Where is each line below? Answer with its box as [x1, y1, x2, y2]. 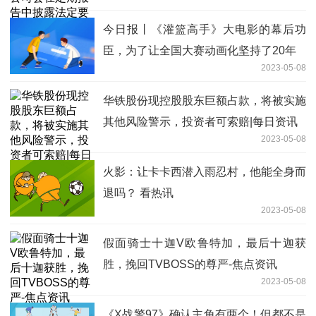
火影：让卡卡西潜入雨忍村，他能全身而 [103, 166, 306, 178]
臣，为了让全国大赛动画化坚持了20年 [103, 44, 296, 57]
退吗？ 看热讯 [103, 187, 174, 200]
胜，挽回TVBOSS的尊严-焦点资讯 [103, 258, 277, 271]
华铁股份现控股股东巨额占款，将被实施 [103, 95, 306, 107]
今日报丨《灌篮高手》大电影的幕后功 [103, 23, 306, 36]
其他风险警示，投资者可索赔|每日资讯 [103, 116, 298, 128]
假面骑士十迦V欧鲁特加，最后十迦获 [103, 237, 306, 250]
